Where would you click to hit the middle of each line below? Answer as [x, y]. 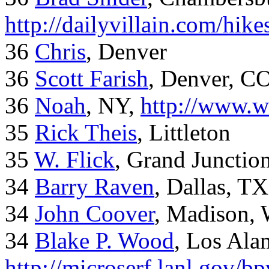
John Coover [95, 214]
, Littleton [184, 133]
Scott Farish [92, 79]
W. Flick [74, 160]
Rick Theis [86, 133]
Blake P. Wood [104, 241]
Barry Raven [95, 187]
